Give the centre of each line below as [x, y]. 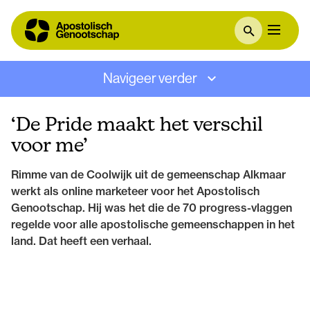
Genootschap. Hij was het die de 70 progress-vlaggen [152, 208]
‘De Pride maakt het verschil [137, 124]
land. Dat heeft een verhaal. [81, 241]
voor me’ [49, 145]
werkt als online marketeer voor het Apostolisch [135, 191]
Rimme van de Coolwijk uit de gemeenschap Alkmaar [148, 174]
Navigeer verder [151, 79]
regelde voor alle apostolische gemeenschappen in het [153, 224]
